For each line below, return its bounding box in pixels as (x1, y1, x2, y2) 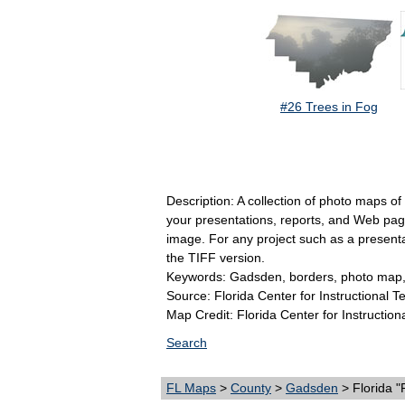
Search (166, 335, 207, 351)
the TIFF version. (166, 250, 265, 266)
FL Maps (166, 381, 216, 396)
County (231, 381, 271, 396)
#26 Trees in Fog (280, 99, 378, 115)
